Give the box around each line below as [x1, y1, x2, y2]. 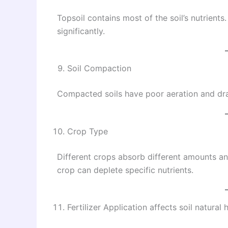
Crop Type [67, 126, 108, 136]
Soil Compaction [67, 63, 131, 74]
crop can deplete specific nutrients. [57, 164, 193, 175]
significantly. [57, 25, 105, 36]
